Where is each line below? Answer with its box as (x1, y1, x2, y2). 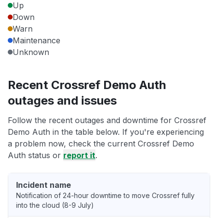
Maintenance (13, 36, 60, 46)
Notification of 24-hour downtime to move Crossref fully (16, 191, 195, 200)
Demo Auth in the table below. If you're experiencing (8, 127, 204, 137)
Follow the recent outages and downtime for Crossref (8, 115, 206, 126)
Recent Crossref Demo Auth (8, 78, 166, 92)
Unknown (13, 47, 49, 57)
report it (63, 150, 95, 161)
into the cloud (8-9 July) (16, 201, 94, 210)
